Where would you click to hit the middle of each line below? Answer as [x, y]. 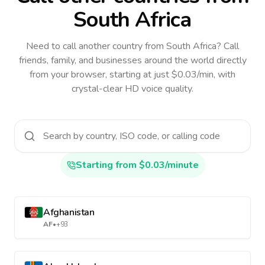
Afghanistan [69, 212]
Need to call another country [84, 46]
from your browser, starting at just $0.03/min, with [132, 75]
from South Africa [180, 46]
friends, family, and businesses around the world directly [132, 60]
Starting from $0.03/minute [137, 165]
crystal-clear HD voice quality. [132, 89]
